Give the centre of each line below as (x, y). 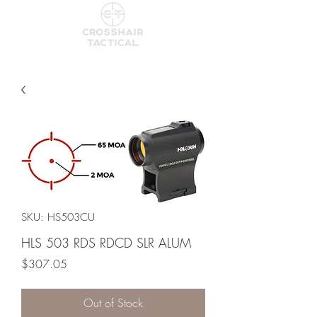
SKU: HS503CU (58, 218)
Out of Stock (113, 303)
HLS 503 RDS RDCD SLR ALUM (106, 243)
